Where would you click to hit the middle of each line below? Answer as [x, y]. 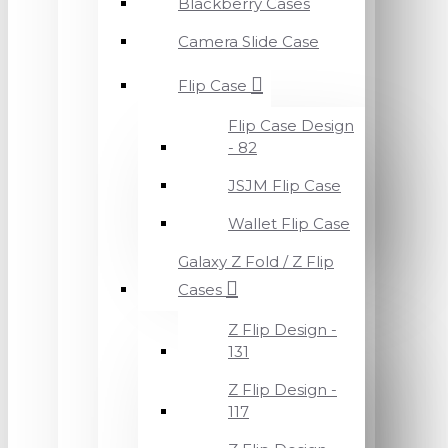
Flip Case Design [291, 125]
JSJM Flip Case [284, 185]
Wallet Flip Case [289, 223]
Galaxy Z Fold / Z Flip [256, 261]
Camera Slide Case [248, 41]
